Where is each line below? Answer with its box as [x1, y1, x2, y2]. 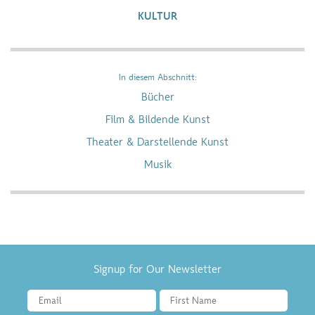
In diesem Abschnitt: [118, 74, 197, 83]
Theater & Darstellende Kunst [86, 137, 229, 149]
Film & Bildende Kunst [105, 115, 210, 127]
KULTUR [137, 11, 178, 23]
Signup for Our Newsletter [94, 264, 221, 276]
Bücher [141, 92, 174, 104]
